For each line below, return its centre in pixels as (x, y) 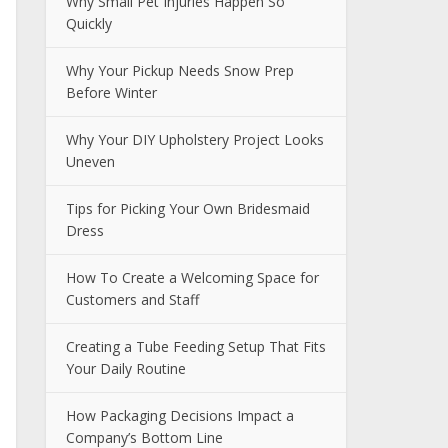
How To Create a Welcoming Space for (192, 277)
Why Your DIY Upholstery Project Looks (195, 139)
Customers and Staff (132, 299)
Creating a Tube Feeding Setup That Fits (196, 346)
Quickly (89, 23)
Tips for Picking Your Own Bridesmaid (188, 208)
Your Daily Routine (126, 368)
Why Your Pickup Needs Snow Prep (180, 70)
